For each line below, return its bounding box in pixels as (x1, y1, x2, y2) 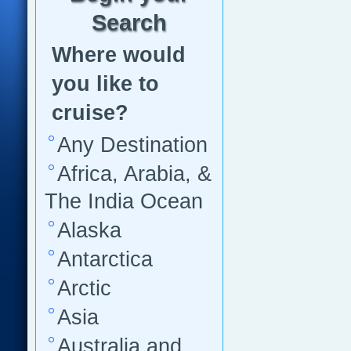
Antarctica (57, 248, 153, 271)
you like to (52, 72, 159, 96)
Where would (52, 43, 186, 67)
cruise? (52, 101, 128, 125)
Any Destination (57, 133, 208, 157)
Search (92, 10, 167, 35)
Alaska (57, 219, 121, 242)
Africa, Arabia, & (57, 162, 212, 186)
